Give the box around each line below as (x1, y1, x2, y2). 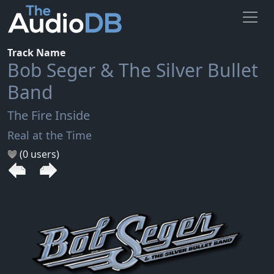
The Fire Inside (7, 106, 90, 124)
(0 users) (17, 147, 59, 161)
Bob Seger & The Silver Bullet (7, 57, 258, 83)
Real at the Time (7, 127, 92, 143)
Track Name (7, 45, 65, 59)
